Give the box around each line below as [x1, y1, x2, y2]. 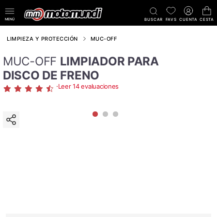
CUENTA [179, 17, 198, 22]
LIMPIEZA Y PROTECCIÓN [7, 35, 78, 42]
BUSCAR [144, 17, 163, 22]
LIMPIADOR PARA [60, 54, 159, 68]
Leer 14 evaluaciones [58, 82, 119, 90]
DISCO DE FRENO [3, 68, 100, 82]
